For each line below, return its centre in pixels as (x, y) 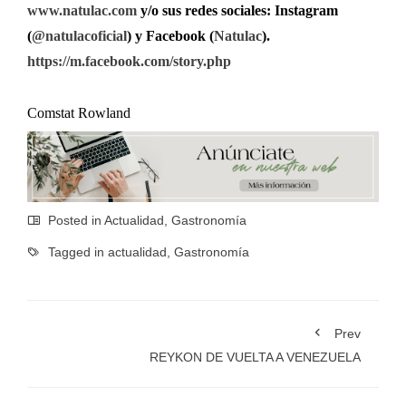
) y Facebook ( (170, 36)
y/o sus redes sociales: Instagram (237, 11)
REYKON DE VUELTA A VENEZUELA (255, 358)
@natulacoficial (79, 36)
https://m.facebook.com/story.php (129, 62)
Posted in (74, 221)
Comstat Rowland (79, 113)
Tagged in (76, 252)
